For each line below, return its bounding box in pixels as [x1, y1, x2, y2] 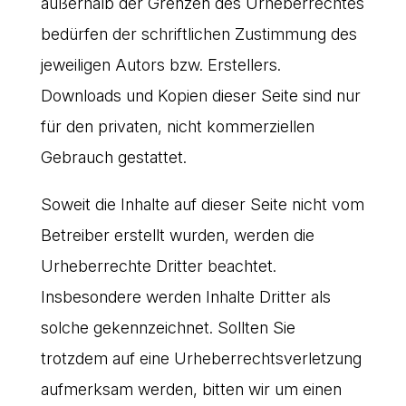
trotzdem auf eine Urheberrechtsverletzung [40, 348, 362, 368]
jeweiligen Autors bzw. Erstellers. [40, 54, 281, 74]
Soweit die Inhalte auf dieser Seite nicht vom [40, 194, 364, 214]
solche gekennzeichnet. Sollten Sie [40, 317, 295, 337]
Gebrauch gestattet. [40, 147, 187, 167]
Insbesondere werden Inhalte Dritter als [40, 286, 331, 306]
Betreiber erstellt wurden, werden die [40, 225, 314, 245]
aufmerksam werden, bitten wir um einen [40, 379, 342, 399]
